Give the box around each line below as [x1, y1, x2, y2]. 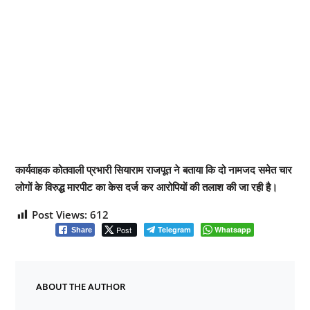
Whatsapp [215, 224, 252, 235]
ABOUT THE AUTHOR [35, 280, 125, 293]
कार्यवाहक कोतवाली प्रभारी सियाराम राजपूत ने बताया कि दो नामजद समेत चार [15, 162, 292, 176]
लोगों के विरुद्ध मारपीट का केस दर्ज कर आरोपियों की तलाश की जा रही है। [15, 179, 277, 194]
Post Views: [31, 207, 87, 221]
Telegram [158, 224, 192, 235]
